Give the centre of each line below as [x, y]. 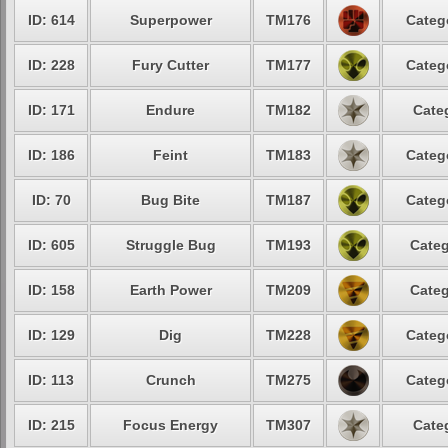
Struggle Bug [170, 245]
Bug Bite [170, 200]
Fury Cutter [170, 65]
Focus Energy [170, 425]
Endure [170, 110]
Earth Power [170, 290]
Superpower [170, 20]
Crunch [170, 380]
